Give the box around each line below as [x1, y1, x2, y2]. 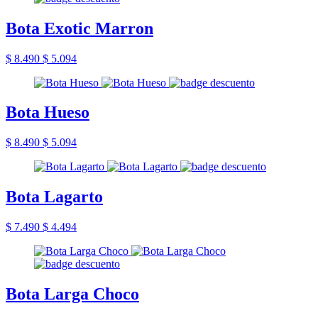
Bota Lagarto [6, 187, 103, 207]
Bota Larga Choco [6, 285, 139, 304]
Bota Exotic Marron [6, 18, 153, 38]
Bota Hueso [6, 103, 89, 122]
